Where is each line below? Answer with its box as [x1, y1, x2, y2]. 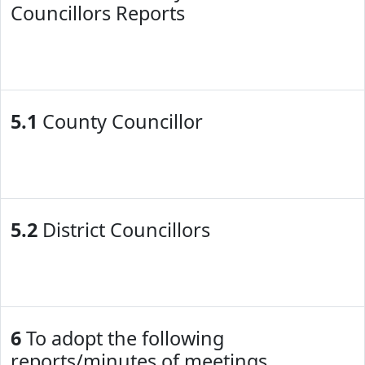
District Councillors [37, 217, 210, 243]
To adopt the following [21, 325, 224, 351]
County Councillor [37, 108, 203, 134]
